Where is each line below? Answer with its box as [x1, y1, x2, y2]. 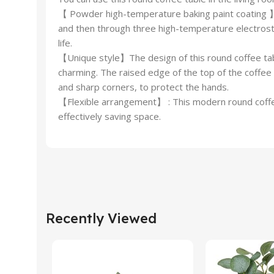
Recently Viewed [46, 209, 157, 227]
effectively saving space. [58, 109, 161, 122]
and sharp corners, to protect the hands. [58, 80, 229, 93]
